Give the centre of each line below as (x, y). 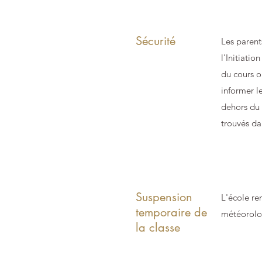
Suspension (164, 197)
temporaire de (171, 212)
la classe (158, 227)
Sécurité (156, 41)
